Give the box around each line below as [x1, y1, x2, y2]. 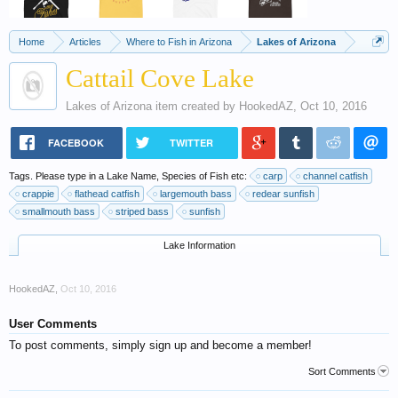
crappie [22, 188, 54, 199]
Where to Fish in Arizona [126, 36, 232, 47]
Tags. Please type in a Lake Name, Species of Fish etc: [9, 171, 250, 181]
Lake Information [163, 240, 235, 251]
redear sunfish [252, 188, 314, 199]
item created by [152, 99, 239, 113]
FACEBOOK [47, 136, 104, 149]
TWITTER [169, 136, 213, 149]
